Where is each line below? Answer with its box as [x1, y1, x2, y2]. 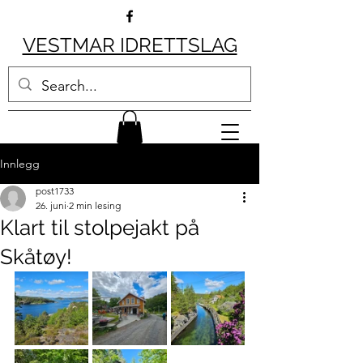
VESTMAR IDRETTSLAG [22, 33, 237, 57]
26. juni [36, 199, 66, 211]
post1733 [36, 184, 74, 197]
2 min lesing [69, 199, 121, 211]
